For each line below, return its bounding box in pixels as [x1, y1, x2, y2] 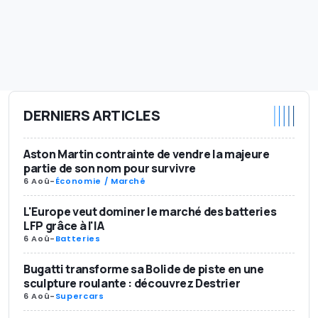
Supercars [55, 290, 104, 302]
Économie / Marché [55, 175, 146, 187]
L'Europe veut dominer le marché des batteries [23, 203, 277, 219]
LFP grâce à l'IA [23, 217, 104, 234]
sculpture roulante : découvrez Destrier [23, 275, 241, 291]
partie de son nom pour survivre [23, 160, 197, 176]
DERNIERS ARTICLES [23, 106, 160, 126]
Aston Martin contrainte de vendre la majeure [23, 146, 270, 162]
